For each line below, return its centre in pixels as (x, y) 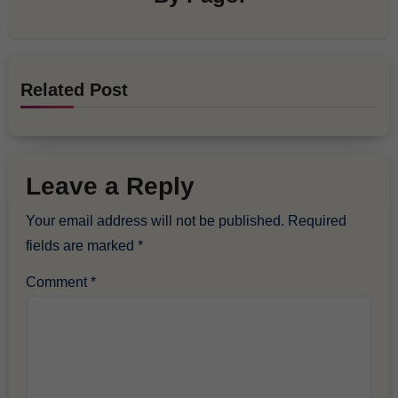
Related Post (74, 89)
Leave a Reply (111, 187)
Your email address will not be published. (155, 220)
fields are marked (82, 245)
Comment (59, 282)
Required (318, 220)
